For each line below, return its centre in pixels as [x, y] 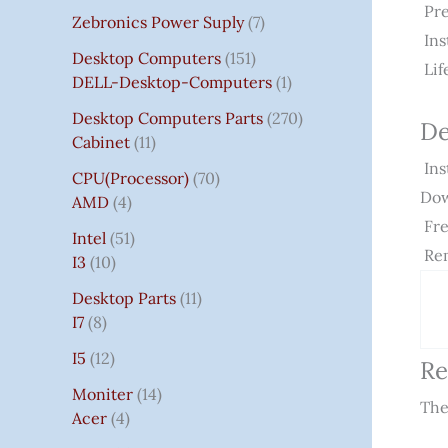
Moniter [102, 393]
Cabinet [101, 141]
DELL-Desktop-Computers [172, 81]
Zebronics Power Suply [158, 21]
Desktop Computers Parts [167, 117]
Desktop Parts [124, 297]
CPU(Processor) [130, 177]
